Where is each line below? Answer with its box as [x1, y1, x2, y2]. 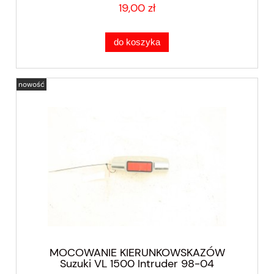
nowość [18, 80, 45, 90]
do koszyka [114, 37, 160, 48]
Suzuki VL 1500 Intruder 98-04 [60, 256, 214, 271]
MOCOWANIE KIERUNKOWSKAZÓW [49, 245, 225, 260]
